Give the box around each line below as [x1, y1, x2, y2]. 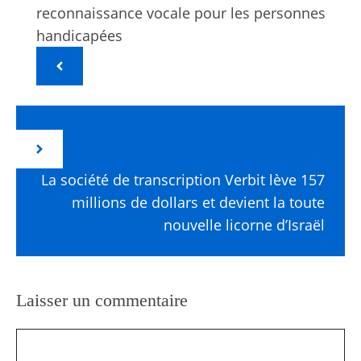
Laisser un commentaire [16, 289, 188, 310]
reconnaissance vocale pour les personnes [36, 2, 326, 23]
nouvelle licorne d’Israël [164, 214, 325, 234]
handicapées [36, 25, 122, 45]
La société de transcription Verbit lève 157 [41, 169, 325, 189]
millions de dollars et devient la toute [72, 192, 325, 212]
